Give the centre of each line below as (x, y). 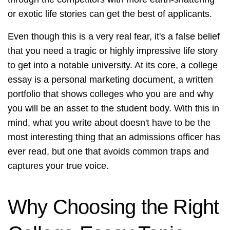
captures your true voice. (58, 166)
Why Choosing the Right (113, 207)
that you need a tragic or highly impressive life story (113, 51)
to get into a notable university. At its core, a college (113, 65)
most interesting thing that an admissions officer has (114, 137)
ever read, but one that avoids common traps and (108, 152)
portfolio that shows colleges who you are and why (111, 94)
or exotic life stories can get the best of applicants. (110, 14)
